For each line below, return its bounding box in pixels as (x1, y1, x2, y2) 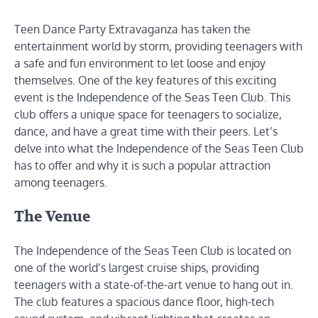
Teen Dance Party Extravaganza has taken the (14, 21, 251, 36)
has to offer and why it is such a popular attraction (14, 158, 270, 172)
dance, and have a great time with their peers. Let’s (14, 124, 278, 138)
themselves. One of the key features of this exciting (14, 72, 276, 87)
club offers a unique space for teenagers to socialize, (14, 106, 282, 121)
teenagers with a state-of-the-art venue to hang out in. (14, 278, 293, 292)
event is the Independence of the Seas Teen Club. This (14, 89, 290, 104)
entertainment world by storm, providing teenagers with (14, 38, 302, 53)
